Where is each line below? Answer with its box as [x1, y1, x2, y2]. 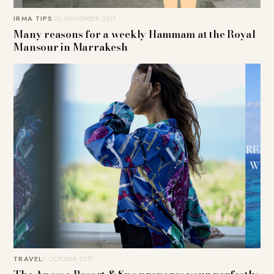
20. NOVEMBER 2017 [53, 13, 117, 23]
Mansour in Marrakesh [13, 39, 128, 55]
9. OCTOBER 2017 [42, 254, 94, 264]
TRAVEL [13, 254, 42, 264]
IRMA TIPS [13, 13, 53, 23]
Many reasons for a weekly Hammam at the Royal [13, 26, 256, 42]
